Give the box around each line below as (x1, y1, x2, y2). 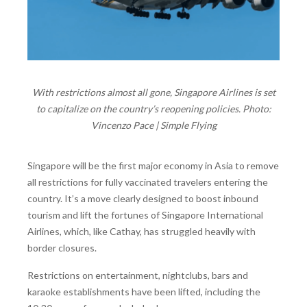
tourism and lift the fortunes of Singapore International (27, 209, 263, 221)
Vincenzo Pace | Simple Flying (90, 119, 217, 132)
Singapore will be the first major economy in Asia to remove (27, 160, 279, 172)
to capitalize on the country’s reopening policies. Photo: (36, 103, 271, 115)
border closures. (27, 242, 97, 254)
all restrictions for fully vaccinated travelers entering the (27, 176, 268, 188)
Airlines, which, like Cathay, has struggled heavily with (27, 225, 256, 238)
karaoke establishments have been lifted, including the (27, 285, 260, 297)
